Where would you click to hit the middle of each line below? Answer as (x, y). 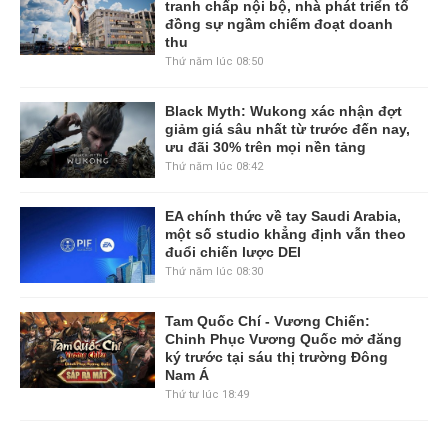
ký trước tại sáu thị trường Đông (276, 357)
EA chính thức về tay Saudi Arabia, (282, 215)
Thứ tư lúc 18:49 (206, 394)
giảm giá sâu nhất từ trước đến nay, (287, 128)
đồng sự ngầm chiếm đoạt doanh (278, 23)
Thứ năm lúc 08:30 (213, 271)
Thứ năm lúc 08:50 (213, 61)
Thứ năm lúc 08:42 (213, 166)
